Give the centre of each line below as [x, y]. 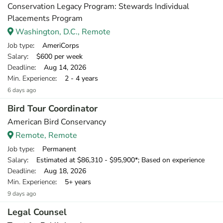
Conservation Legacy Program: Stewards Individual [98, 6]
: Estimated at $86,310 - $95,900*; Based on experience [116, 160]
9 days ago [22, 194]
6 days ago [22, 90]
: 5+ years [73, 182]
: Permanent [55, 149]
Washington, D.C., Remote [62, 32]
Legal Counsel [37, 212]
